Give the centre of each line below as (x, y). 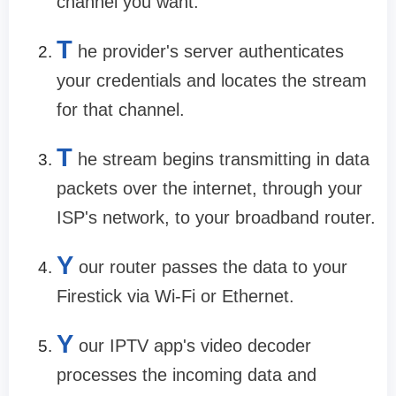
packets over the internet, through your (209, 189)
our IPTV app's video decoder (195, 346)
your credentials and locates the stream (212, 81)
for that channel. (121, 110)
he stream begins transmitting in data (224, 160)
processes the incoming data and (187, 375)
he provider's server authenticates (211, 52)
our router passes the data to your (213, 267)
